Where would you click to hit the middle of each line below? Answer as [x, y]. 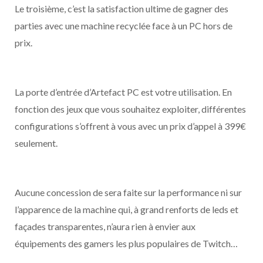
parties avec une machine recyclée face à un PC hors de [124, 26]
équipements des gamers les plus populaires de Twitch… [126, 243]
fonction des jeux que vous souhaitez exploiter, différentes [130, 109]
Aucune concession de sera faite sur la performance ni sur [128, 192]
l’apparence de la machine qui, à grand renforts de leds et [127, 209]
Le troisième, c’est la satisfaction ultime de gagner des [122, 9]
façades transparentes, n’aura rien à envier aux [105, 226]
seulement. [36, 143]
